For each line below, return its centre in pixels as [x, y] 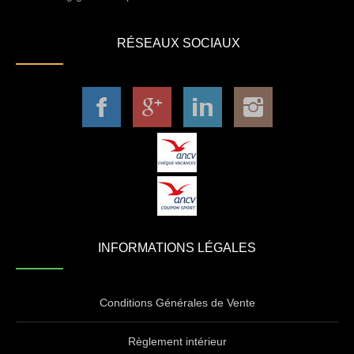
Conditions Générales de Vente [177, 303]
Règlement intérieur [177, 341]
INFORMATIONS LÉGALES [177, 248]
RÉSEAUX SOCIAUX [177, 43]
